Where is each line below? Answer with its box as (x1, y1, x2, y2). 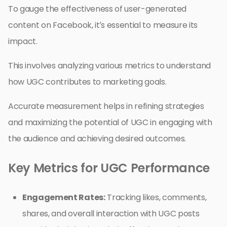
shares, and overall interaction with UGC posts (22, 207, 200, 219)
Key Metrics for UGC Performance (8, 159, 210, 176)
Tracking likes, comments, (105, 191, 207, 203)
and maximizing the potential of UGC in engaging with (8, 116, 212, 128)
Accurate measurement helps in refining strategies (8, 100, 204, 112)
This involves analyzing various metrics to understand (8, 59, 211, 71)
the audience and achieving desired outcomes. (8, 132, 186, 144)
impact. (8, 35, 37, 47)
